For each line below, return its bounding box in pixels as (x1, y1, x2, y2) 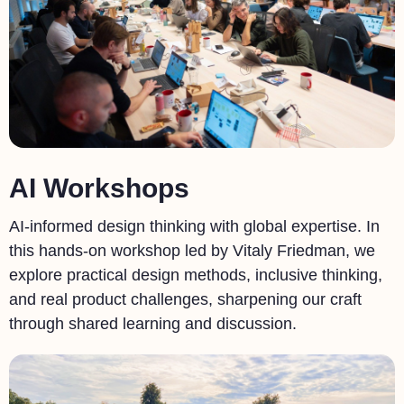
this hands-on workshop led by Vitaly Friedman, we (9, 242, 375, 261)
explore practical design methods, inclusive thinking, (9, 266, 382, 285)
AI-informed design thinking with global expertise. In (9, 217, 380, 236)
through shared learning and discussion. (9, 315, 297, 334)
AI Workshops (9, 172, 189, 203)
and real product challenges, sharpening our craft (9, 290, 362, 309)
